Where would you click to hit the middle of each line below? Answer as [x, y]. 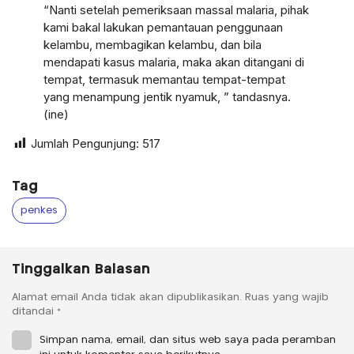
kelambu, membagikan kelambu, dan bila [153, 45]
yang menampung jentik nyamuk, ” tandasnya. [167, 97]
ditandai [34, 312]
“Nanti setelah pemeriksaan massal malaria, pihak [176, 10]
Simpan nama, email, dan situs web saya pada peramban [188, 341]
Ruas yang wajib [287, 298]
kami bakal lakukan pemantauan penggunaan [163, 28]
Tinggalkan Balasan [81, 270]
